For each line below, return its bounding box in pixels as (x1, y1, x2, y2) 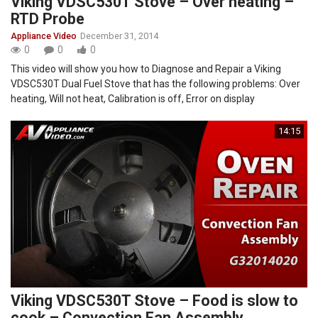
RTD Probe (11, 10, 84, 28)
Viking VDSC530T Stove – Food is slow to (11, 292, 298, 310)
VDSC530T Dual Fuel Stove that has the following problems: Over (11, 78, 300, 90)
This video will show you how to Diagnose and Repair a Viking (11, 63, 281, 75)
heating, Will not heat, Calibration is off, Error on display (11, 93, 255, 105)
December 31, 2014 (80, 31, 158, 42)
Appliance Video (11, 31, 77, 42)
